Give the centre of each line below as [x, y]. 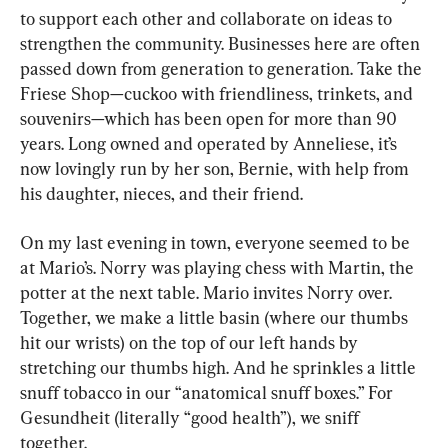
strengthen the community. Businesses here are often [222, 44]
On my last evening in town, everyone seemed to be [217, 243]
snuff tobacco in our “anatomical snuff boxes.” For [208, 393]
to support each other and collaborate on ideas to [208, 19]
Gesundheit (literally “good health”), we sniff [191, 418]
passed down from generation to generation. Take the [223, 69]
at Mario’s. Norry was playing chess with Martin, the [219, 268]
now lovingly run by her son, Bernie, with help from [216, 169]
